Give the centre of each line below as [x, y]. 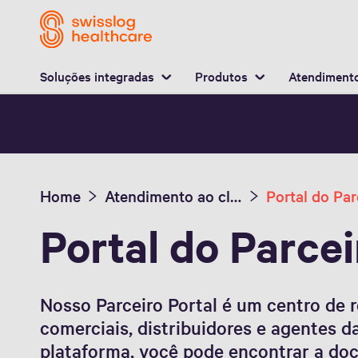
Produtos [222, 76]
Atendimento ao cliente [236, 196]
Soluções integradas [97, 76]
